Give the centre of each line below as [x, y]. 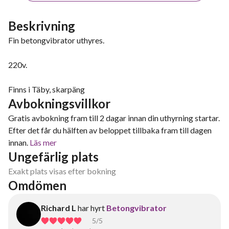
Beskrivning [42, 26]
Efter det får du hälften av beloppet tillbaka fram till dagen [110, 130]
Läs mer [43, 142]
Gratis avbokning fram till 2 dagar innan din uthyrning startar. [114, 118]
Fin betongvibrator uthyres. [56, 40]
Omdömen [37, 185]
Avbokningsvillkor [59, 104]
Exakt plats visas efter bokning [62, 171]
